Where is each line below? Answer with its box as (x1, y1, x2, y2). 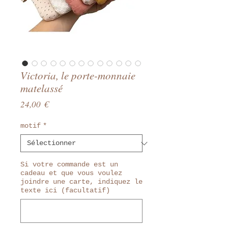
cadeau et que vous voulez (20, 169, 122, 177)
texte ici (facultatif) (20, 186, 110, 194)
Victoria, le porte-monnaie (20, 68, 135, 82)
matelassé (20, 81, 63, 95)
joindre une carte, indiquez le (20, 178, 142, 186)
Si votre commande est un (20, 160, 118, 168)
